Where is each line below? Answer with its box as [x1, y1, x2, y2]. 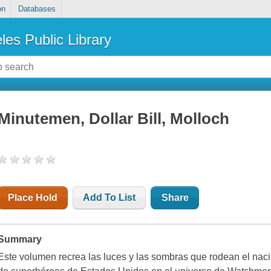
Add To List [83, 192, 136, 203]
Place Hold [8, 192, 58, 203]
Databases [18, 4, 56, 14]
